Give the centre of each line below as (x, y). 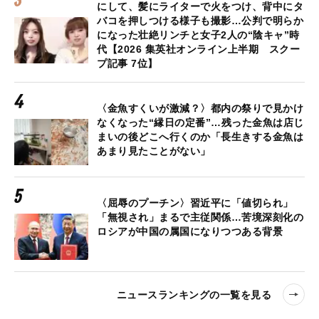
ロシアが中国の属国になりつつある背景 (190, 232)
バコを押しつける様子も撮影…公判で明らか (200, 21)
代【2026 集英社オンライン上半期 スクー (198, 49)
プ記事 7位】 (127, 64)
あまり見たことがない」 (154, 151)
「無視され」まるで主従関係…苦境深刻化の (200, 218)
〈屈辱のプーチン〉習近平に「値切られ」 (195, 203)
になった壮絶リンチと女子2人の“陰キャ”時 (198, 35)
